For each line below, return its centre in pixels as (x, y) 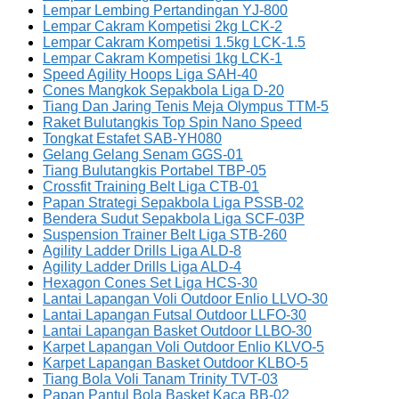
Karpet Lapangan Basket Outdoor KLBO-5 (175, 362)
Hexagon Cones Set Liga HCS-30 (150, 282)
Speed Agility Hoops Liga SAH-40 (150, 74)
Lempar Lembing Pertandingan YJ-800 (165, 10)
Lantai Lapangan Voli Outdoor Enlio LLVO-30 (185, 298)
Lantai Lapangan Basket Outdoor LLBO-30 (177, 330)
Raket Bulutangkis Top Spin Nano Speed (172, 122)
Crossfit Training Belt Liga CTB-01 (151, 186)
